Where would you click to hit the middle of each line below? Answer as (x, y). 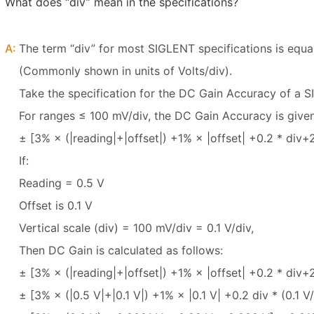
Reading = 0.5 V (62, 183)
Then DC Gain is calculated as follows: (121, 250)
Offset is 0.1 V (56, 205)
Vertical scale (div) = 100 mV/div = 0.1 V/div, (136, 228)
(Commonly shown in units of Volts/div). (125, 71)
